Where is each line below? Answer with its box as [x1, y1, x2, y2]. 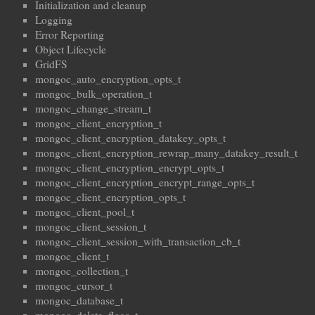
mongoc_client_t [35, 248, 109, 263]
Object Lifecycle [35, 41, 106, 56]
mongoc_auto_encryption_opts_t [35, 71, 181, 86]
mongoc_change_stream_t [35, 101, 151, 115]
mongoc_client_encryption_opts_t [35, 189, 186, 204]
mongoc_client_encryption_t [35, 115, 162, 130]
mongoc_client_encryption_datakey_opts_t [35, 130, 226, 145]
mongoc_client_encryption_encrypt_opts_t [35, 160, 224, 174]
